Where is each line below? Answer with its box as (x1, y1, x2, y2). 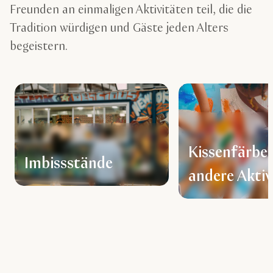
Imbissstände (24, 154, 115, 175)
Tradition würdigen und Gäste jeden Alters (10, 19, 229, 37)
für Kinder (188, 190, 257, 211)
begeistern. (10, 38, 68, 55)
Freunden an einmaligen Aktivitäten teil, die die (10, 1, 252, 18)
